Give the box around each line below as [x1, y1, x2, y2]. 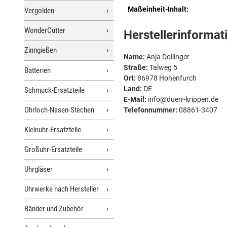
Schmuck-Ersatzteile [24, 85, 85, 95]
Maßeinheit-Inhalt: [128, 5, 188, 13]
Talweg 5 [148, 63, 177, 71]
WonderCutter [24, 25, 65, 35]
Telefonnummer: [124, 105, 177, 114]
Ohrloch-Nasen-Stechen [24, 105, 94, 115]
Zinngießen [24, 45, 57, 55]
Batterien [24, 65, 51, 75]
